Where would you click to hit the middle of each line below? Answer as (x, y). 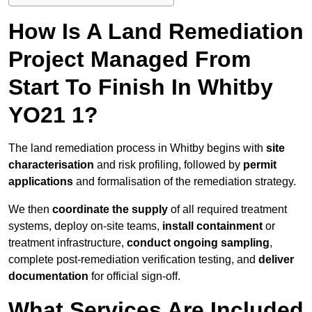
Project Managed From (130, 60)
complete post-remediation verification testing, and (133, 260)
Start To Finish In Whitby (141, 87)
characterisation (51, 165)
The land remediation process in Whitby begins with (137, 148)
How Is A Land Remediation (156, 32)
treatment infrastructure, (68, 243)
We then (30, 210)
